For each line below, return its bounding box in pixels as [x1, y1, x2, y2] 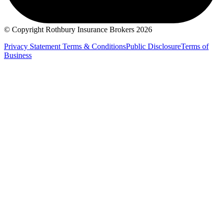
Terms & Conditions [62, 42, 126, 51]
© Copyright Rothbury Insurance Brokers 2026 [4, 25, 152, 34]
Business [4, 51, 32, 59]
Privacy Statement [4, 42, 62, 51]
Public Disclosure [126, 42, 181, 51]
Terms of [181, 42, 209, 51]
